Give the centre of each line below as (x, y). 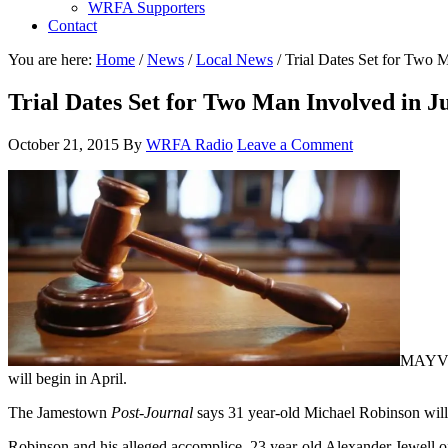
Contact (72, 25)
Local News (234, 59)
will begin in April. (67, 378)
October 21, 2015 (63, 144)
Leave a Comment (295, 144)
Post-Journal (152, 412)
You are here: (52, 59)
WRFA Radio (189, 144)
